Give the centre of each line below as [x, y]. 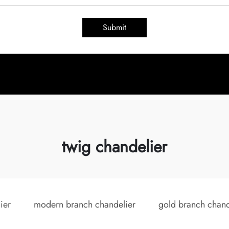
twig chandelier [114, 147]
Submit [114, 27]
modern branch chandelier [85, 204]
